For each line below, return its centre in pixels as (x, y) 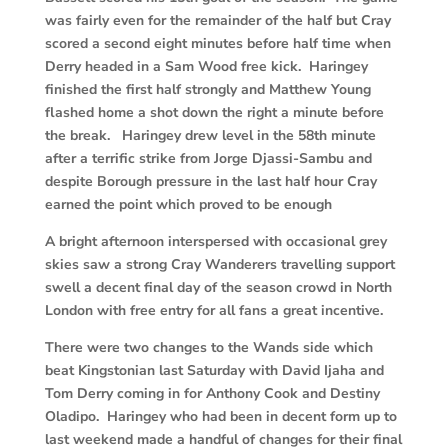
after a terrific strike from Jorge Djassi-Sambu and (208, 159)
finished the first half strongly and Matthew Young (207, 90)
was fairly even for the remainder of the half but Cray (217, 21)
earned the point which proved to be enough (188, 205)
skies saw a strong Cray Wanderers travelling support (219, 265)
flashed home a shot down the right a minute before (214, 113)
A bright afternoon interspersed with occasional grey (215, 242)
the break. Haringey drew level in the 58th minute (210, 136)
